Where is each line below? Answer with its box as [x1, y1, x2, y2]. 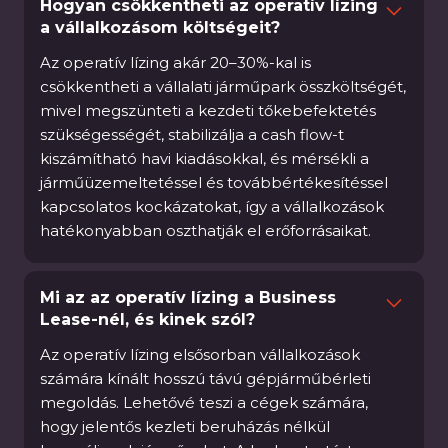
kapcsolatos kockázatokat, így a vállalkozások [40, 197, 384, 216]
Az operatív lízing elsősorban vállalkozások [40, 345, 360, 364]
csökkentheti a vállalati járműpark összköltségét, [40, 77, 406, 96]
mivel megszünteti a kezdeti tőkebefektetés [40, 101, 376, 120]
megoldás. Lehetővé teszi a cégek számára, [40, 393, 368, 412]
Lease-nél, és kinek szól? [40, 310, 255, 329]
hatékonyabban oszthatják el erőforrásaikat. [40, 221, 371, 240]
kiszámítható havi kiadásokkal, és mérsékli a [40, 149, 369, 168]
